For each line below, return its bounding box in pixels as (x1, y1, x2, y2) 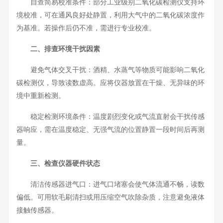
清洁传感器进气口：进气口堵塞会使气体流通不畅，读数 (16, 181, 205, 189)
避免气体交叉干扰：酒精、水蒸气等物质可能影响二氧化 (16, 66, 205, 74)
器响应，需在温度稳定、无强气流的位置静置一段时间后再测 (16, 126, 205, 134)
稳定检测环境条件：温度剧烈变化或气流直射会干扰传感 (16, 113, 205, 121)
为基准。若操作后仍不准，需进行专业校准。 (16, 24, 156, 32)
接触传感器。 (16, 207, 58, 215)
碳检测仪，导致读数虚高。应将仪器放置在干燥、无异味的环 (16, 79, 205, 87)
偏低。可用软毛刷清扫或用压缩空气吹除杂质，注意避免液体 (16, 194, 205, 202)
